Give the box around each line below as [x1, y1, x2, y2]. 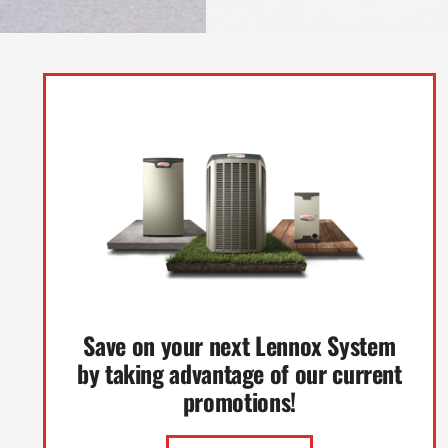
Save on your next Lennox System [83, 326, 396, 363]
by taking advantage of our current [76, 354, 402, 391]
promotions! [182, 382, 296, 419]
